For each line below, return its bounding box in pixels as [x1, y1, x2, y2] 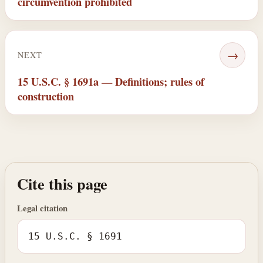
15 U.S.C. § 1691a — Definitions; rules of [17, 73, 204, 89]
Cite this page [17, 172, 107, 195]
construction [17, 87, 74, 104]
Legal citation [17, 201, 68, 214]
